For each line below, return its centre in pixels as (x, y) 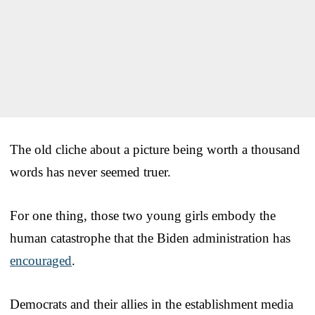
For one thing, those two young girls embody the (143, 216)
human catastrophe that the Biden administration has (150, 238)
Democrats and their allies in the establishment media (152, 304)
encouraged (41, 261)
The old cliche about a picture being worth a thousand (155, 150)
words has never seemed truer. (90, 172)
